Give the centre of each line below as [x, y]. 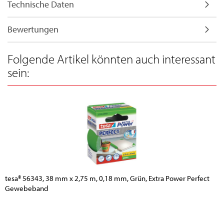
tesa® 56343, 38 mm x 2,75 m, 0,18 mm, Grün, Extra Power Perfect [107, 178]
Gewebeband [26, 188]
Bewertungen [33, 29]
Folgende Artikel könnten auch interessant [111, 58]
